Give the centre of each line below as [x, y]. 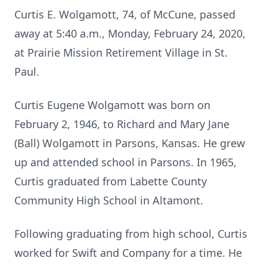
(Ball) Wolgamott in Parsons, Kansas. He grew [130, 143]
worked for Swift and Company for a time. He [128, 253]
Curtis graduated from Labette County [111, 181]
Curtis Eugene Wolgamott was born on [112, 105]
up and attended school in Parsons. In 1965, [125, 162]
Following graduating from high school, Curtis [131, 234]
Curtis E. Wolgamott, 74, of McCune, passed [125, 14]
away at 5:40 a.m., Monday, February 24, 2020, [130, 33]
